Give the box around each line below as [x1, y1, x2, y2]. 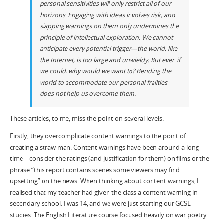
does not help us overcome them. [39, 89, 136, 98]
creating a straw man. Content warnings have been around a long [9, 143, 199, 152]
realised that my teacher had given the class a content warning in [9, 188, 197, 197]
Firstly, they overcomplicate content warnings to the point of [9, 131, 186, 140]
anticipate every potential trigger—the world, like [39, 44, 177, 53]
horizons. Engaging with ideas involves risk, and [39, 11, 175, 20]
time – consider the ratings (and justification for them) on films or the [9, 154, 209, 163]
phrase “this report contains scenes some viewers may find [9, 165, 180, 174]
